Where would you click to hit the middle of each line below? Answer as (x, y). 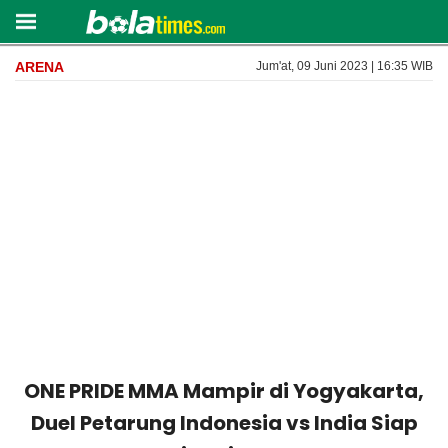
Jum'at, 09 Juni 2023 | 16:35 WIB (344, 66)
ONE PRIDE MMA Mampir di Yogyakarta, (224, 391)
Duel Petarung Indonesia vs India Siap (224, 423)
